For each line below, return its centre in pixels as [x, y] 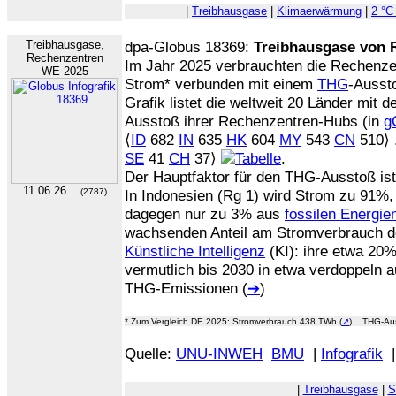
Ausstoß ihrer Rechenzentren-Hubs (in [254, 121]
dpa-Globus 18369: [189, 47]
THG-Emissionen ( [186, 288]
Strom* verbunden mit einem [221, 84]
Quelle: [150, 354]
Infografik [352, 354]
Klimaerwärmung [319, 11]
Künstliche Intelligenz [195, 251]
